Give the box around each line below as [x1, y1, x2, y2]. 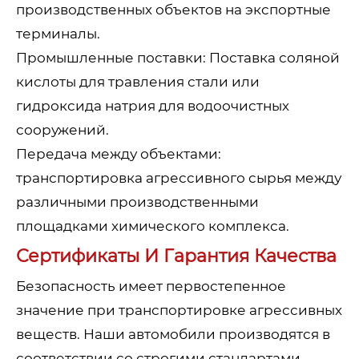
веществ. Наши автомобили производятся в [16, 326, 330, 343]
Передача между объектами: [16, 146, 221, 163]
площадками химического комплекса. [16, 218, 289, 235]
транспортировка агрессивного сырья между [16, 170, 341, 187]
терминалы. [16, 26, 100, 42]
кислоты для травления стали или [16, 74, 260, 91]
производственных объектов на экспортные [16, 2, 331, 18]
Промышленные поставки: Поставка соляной [16, 50, 340, 67]
